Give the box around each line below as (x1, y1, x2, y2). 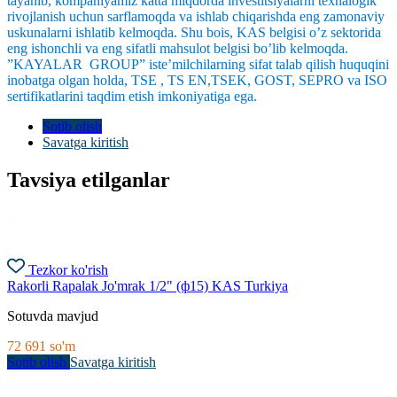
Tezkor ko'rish (28, 262, 108, 278)
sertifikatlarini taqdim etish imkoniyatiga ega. (7, 88, 268, 104)
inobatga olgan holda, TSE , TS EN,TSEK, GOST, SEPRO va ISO (7, 72, 387, 88)
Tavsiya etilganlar (7, 167, 170, 191)
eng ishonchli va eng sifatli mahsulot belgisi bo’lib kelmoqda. (7, 40, 348, 56)
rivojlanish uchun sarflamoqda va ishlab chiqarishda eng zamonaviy (7, 8, 385, 24)
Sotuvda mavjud (7, 308, 98, 324)
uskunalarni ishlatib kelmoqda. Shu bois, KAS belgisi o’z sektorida (7, 24, 381, 40)
